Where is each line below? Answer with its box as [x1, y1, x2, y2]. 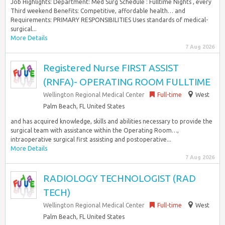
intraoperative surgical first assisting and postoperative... [11, 136, 171, 143]
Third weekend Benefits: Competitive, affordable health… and [11, 8, 185, 14]
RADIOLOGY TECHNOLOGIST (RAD [43, 173, 196, 184]
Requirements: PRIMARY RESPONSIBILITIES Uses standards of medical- [11, 17, 208, 23]
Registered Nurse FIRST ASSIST [43, 62, 179, 73]
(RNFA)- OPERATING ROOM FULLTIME [43, 76, 210, 87]
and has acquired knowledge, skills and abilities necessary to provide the [11, 118, 212, 125]
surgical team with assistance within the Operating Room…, [11, 127, 179, 134]
